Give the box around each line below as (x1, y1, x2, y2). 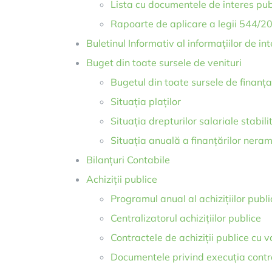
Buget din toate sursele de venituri (86, 56, 242, 69)
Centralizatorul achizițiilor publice (110, 212, 261, 224)
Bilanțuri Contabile (86, 154, 170, 166)
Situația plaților (110, 95, 181, 107)
